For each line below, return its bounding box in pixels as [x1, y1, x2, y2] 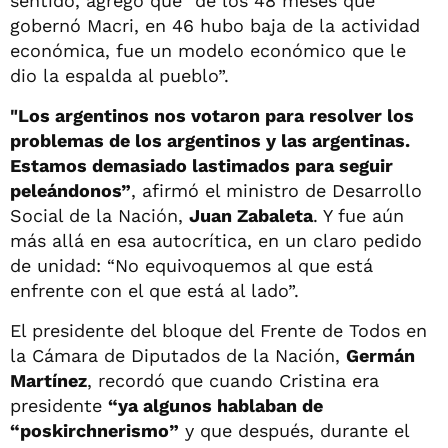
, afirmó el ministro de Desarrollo [131, 179, 422, 201]
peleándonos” [10, 179, 131, 201]
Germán [346, 344, 415, 366]
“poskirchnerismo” [10, 419, 179, 441]
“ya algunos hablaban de [108, 394, 323, 416]
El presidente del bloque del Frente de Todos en [10, 319, 427, 341]
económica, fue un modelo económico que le [10, 39, 406, 61]
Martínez [10, 369, 87, 391]
